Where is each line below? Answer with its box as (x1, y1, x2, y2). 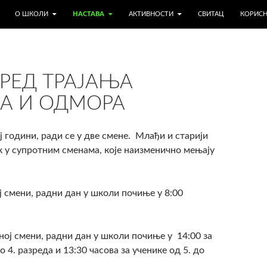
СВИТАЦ (198, 11, 224, 17)
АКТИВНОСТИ (129, 11, 173, 17)
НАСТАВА (73, 11, 104, 17)
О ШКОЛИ (15, 11, 48, 17)
